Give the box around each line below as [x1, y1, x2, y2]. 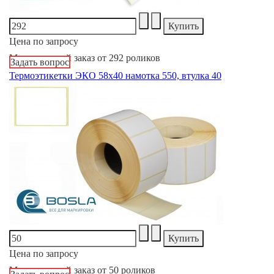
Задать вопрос [10, 56, 69, 67]
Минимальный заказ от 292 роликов [9, 52, 160, 63]
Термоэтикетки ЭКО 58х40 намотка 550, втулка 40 [9, 70, 221, 81]
